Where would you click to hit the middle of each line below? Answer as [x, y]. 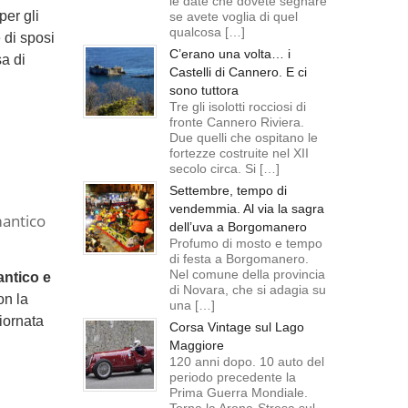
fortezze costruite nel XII [239, 153]
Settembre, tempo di [228, 190]
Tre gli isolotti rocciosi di [238, 107]
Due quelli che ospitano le [244, 138]
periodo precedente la [233, 377]
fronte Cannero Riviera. [237, 122]
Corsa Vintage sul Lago [237, 327]
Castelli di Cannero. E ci [238, 72]
